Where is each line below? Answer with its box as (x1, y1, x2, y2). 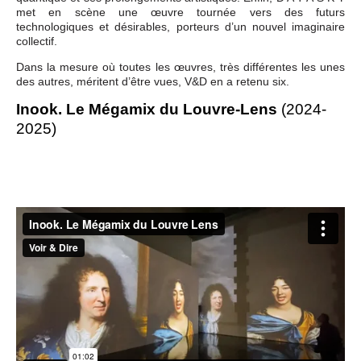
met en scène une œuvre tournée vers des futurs (16, 5, 345, 19)
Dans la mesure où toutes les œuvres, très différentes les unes (16, 60, 345, 73)
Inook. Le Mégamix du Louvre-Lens (16, 100, 277, 118)
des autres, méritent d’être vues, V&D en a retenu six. (16, 74, 289, 88)
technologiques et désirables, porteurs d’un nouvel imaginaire (16, 19, 345, 33)
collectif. (16, 34, 57, 48)
